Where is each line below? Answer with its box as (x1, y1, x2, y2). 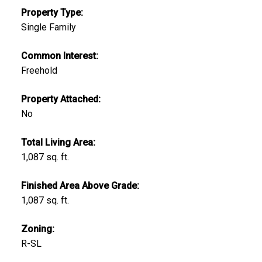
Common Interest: (20, 50, 98, 61)
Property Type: (20, 6, 83, 18)
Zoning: (20, 223, 54, 235)
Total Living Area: (20, 136, 95, 148)
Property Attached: (20, 93, 101, 105)
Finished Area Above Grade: (20, 180, 139, 191)
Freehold (20, 64, 57, 76)
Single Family (20, 21, 76, 33)
